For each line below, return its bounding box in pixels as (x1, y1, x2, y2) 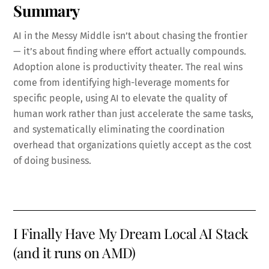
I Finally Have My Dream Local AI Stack (13, 224, 249, 243)
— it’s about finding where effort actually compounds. (13, 45, 247, 57)
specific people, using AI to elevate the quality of (13, 92, 228, 104)
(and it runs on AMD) (13, 243, 136, 262)
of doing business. (13, 154, 92, 166)
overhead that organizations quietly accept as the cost (13, 139, 252, 151)
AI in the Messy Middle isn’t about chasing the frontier (13, 29, 248, 41)
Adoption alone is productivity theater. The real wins (13, 61, 243, 73)
